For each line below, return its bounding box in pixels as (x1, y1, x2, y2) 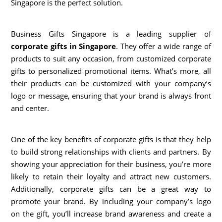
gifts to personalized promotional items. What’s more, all (11, 65, 211, 76)
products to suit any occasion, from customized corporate (11, 53, 211, 63)
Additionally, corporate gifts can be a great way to (11, 183, 211, 194)
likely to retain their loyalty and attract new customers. (11, 171, 211, 181)
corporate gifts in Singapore (11, 41, 116, 51)
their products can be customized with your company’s (11, 78, 211, 88)
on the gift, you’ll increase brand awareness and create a (11, 208, 211, 219)
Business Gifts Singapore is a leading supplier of (11, 28, 211, 39)
